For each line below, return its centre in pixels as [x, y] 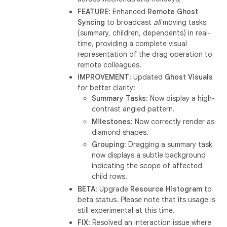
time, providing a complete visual [133, 43]
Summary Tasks [119, 98]
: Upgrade [113, 189]
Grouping [108, 144]
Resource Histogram [166, 189]
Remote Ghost [173, 11]
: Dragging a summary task [168, 144]
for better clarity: [107, 88]
